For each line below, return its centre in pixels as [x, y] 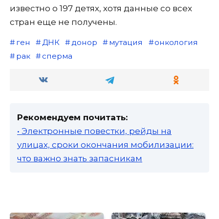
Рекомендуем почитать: [72, 118]
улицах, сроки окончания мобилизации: [105, 145]
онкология [176, 43]
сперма [57, 56]
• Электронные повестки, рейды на [94, 131]
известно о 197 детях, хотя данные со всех [101, 9]
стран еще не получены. [63, 22]
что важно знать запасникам [80, 159]
